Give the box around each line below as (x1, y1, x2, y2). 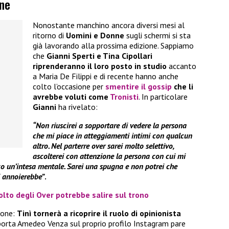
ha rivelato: (58, 102, 98, 112)
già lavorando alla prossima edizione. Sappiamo (33, 40, 194, 51)
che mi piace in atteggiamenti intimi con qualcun (33, 130, 192, 141)
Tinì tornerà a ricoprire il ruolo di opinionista (17, 208, 181, 219)
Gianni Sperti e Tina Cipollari (47, 51, 152, 61)
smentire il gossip (105, 81, 172, 92)
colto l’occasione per (33, 81, 105, 92)
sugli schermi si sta (124, 30, 191, 41)
